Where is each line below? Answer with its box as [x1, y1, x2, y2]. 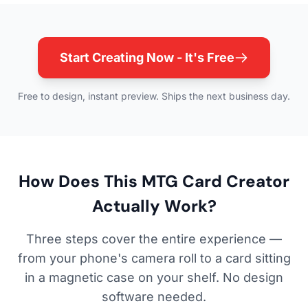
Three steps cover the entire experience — [26, 232, 282, 247]
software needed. [102, 289, 206, 305]
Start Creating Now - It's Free [60, 50, 234, 65]
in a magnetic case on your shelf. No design [25, 270, 283, 285]
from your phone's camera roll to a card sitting [17, 251, 291, 266]
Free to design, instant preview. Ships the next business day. [18, 90, 290, 102]
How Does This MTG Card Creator [19, 170, 289, 192]
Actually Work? [91, 195, 217, 217]
